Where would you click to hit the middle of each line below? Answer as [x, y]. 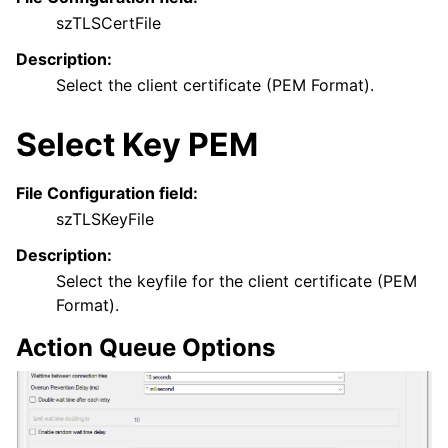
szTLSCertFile [108, 23]
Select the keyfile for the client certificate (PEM [236, 281]
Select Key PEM [137, 145]
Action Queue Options [145, 348]
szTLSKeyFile [105, 219]
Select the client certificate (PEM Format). [215, 85]
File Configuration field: [107, 193]
